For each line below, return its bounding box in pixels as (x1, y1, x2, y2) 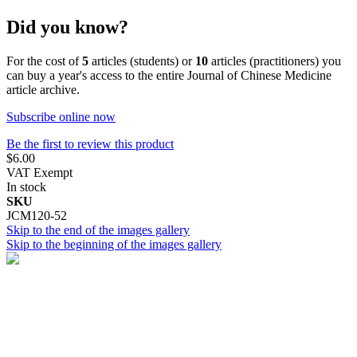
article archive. (6, 82, 80, 96)
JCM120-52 (6, 208, 67, 222)
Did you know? (6, 16, 128, 37)
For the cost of (6, 53, 82, 68)
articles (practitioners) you (208, 53, 341, 68)
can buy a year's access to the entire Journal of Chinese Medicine (6, 68, 331, 82)
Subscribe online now (6, 109, 116, 124)
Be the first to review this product (6, 136, 174, 151)
